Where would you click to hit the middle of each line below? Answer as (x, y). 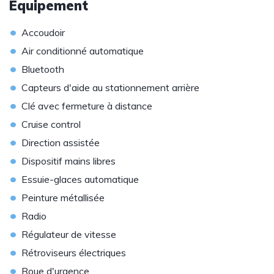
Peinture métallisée (63, 198)
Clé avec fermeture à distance (87, 106)
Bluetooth (43, 69)
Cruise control (51, 124)
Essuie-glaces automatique (80, 179)
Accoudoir (43, 32)
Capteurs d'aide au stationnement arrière (110, 87)
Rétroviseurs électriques (74, 253)
